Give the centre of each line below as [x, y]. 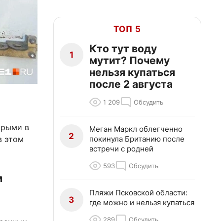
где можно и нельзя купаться [142, 203]
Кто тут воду [123, 49]
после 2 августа [131, 84]
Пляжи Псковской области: [138, 193]
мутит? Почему [129, 60]
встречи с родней [121, 149]
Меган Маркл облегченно [136, 129]
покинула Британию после [137, 139]
